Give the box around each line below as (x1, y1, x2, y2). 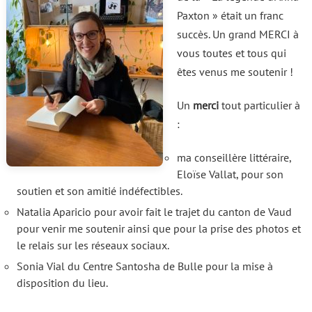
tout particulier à (218, 98, 300, 112)
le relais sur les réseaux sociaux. (16, 238, 169, 252)
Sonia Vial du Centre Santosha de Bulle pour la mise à (16, 259, 273, 273)
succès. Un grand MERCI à (176, 27, 299, 41)
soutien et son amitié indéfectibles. (16, 184, 182, 198)
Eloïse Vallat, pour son (176, 167, 283, 181)
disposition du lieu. (16, 276, 108, 290)
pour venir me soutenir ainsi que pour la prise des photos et (16, 221, 301, 235)
